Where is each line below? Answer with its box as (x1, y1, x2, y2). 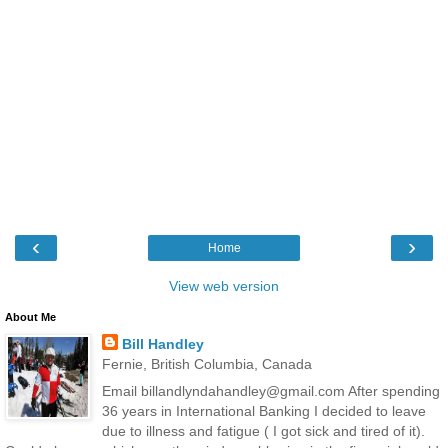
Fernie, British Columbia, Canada (101, 355, 312, 372)
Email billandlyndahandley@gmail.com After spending (101, 382, 440, 399)
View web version (169, 277, 279, 294)
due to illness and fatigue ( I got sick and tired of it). (101, 422, 425, 439)
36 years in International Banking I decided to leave (101, 402, 426, 419)
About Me (5, 310, 56, 323)
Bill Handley (121, 335, 204, 352)
